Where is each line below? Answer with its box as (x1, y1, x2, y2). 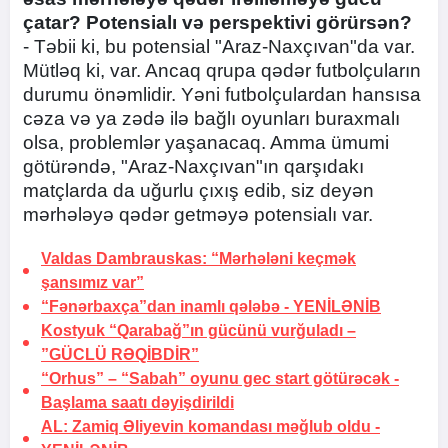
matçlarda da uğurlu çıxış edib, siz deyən (23, 180, 374, 201)
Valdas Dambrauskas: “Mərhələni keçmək (41, 250, 356, 267)
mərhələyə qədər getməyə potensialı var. (23, 204, 373, 225)
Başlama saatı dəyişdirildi (41, 394, 234, 411)
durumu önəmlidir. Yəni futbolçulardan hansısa (23, 84, 421, 105)
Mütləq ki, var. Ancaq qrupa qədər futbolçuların (23, 60, 421, 81)
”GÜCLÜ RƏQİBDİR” (41, 346, 199, 363)
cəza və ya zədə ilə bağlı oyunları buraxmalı (23, 108, 400, 129)
